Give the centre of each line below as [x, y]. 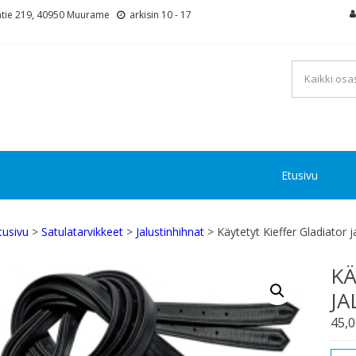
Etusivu [300, 175]
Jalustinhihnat [170, 232]
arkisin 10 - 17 [159, 15]
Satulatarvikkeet [82, 232]
